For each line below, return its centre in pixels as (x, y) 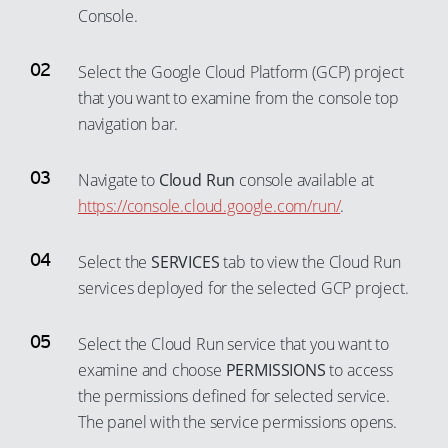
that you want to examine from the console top (238, 98)
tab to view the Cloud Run (310, 262)
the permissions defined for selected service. (234, 396)
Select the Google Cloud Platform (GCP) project (241, 72)
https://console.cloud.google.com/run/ (209, 206)
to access (359, 370)
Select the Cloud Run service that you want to (233, 344)
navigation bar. (128, 124)
